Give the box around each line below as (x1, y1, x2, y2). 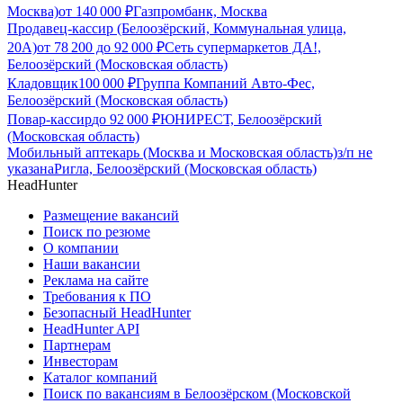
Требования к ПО (43, 289, 151, 305)
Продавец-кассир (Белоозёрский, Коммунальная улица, (7, 21, 346, 37)
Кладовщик (7, 76, 78, 92)
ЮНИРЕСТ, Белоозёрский (160, 112, 322, 128)
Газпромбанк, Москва (133, 4, 267, 20)
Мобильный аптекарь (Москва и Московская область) (7, 145, 337, 161)
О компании (43, 240, 119, 256)
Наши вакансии (43, 256, 140, 273)
